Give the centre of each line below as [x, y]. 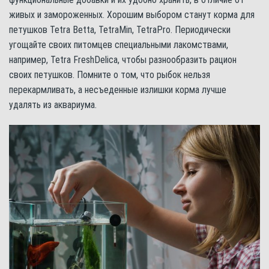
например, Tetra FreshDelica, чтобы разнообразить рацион [123, 59]
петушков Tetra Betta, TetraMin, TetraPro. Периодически [120, 29]
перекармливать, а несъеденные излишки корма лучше [118, 89]
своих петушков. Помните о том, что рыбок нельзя [110, 74]
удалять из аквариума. [53, 104]
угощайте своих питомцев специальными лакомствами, [119, 44]
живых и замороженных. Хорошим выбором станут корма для [132, 14]
